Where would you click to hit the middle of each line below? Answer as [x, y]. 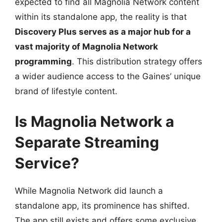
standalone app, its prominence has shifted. [102, 206]
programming [43, 61]
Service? [47, 163]
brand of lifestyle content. [66, 91]
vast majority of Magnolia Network [86, 46]
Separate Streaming [87, 142]
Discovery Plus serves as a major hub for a [103, 31]
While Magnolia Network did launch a [89, 191]
